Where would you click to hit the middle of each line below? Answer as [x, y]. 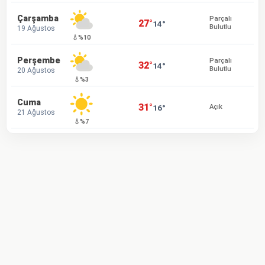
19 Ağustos [36, 28]
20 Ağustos [36, 70]
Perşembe [39, 60]
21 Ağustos [36, 112]
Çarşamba [38, 18]
